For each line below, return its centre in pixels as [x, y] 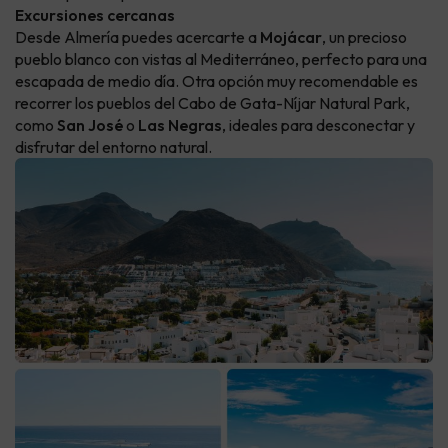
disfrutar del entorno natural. [113, 147]
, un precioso [364, 37]
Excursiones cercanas [95, 15]
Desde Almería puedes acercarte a [137, 37]
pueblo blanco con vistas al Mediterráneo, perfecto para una [221, 59]
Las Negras [180, 125]
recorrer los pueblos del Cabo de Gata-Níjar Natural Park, [212, 103]
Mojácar [291, 37]
